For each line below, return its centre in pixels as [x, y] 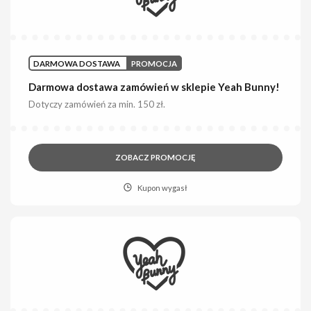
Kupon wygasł [162, 188]
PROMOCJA [154, 63]
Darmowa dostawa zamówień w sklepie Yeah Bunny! [154, 87]
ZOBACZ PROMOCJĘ [155, 158]
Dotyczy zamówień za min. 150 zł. [97, 104]
